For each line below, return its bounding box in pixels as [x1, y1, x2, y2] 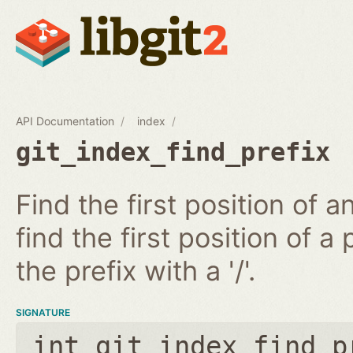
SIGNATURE [16, 306, 70, 318]
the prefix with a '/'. [16, 254, 255, 287]
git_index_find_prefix [16, 136, 330, 167]
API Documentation [16, 113, 114, 128]
